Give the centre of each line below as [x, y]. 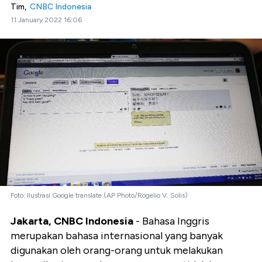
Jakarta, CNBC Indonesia [72, 221]
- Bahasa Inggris [171, 221]
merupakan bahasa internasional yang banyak [117, 236]
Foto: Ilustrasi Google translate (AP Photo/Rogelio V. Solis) [99, 196]
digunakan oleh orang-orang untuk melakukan [117, 251]
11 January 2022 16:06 [46, 20]
